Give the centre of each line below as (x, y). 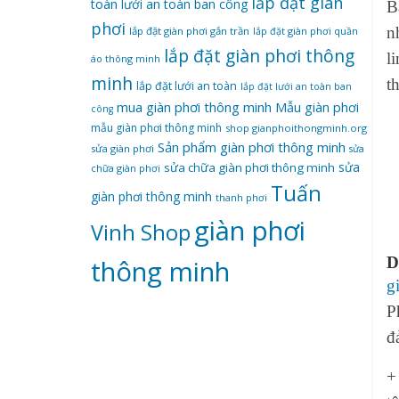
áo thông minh (126, 58)
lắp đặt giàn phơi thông (259, 56)
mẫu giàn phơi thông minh (156, 128)
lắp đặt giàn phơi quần (305, 31)
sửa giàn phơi (122, 148)
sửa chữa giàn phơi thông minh (249, 167)
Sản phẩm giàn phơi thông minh (252, 147)
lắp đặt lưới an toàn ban (296, 86)
